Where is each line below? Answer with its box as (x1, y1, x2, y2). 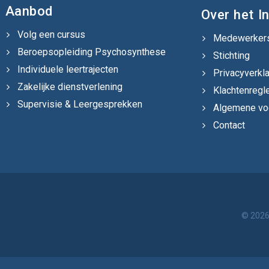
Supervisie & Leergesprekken (17, 98, 142, 110)
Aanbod (5, 4, 53, 19)
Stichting (213, 50, 250, 61)
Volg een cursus (17, 29, 85, 40)
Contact (213, 119, 245, 131)
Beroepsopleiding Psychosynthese (17, 46, 166, 58)
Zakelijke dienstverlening (17, 81, 122, 92)
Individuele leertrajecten (17, 64, 118, 75)
